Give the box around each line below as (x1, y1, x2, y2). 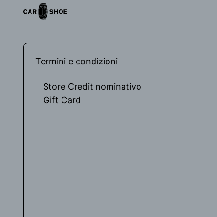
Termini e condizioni (35, 56, 118, 66)
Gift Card (43, 95, 81, 105)
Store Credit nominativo (43, 81, 141, 92)
